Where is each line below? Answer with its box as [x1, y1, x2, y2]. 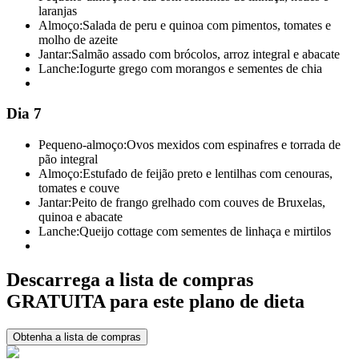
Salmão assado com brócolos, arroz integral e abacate [71, 46, 340, 61]
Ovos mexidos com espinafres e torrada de [127, 137, 341, 151]
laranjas [38, 3, 77, 18]
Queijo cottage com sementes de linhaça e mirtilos [79, 224, 331, 238]
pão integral [38, 151, 98, 166]
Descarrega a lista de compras [6, 268, 253, 290]
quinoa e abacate [38, 209, 123, 224]
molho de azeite [38, 32, 118, 46]
